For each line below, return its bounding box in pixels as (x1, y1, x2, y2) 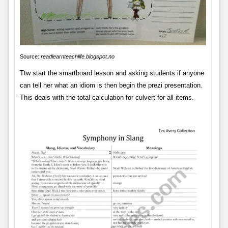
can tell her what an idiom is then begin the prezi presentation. (19, 81, 203, 90)
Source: (19, 53, 41, 60)
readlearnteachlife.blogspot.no (40, 53, 115, 60)
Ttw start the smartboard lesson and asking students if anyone (19, 69, 204, 77)
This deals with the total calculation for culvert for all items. (19, 94, 194, 102)
